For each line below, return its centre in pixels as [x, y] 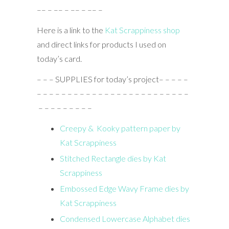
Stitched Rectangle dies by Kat [113, 158]
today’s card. [59, 58]
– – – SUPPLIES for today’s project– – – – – [112, 79]
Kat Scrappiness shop [142, 30]
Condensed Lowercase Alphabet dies [125, 218]
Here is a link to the [71, 30]
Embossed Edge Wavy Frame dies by [124, 188]
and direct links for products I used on [101, 44]
